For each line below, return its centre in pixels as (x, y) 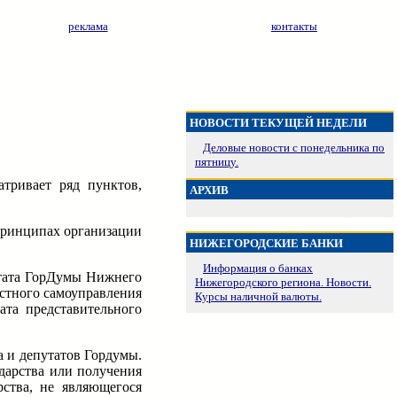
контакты (294, 26)
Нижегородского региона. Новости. (283, 282)
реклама (88, 26)
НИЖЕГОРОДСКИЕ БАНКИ (266, 243)
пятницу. (217, 162)
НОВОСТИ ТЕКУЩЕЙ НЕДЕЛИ (278, 123)
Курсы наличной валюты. (258, 296)
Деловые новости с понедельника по (294, 148)
